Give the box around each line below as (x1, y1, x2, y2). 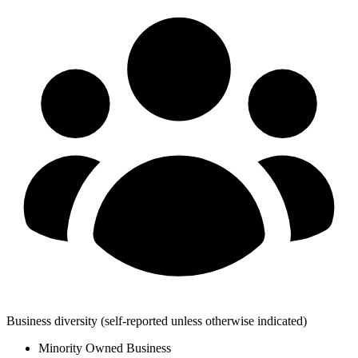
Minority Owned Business (38, 340, 171, 355)
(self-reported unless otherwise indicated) (101, 313, 307, 328)
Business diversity (6, 313, 97, 328)
